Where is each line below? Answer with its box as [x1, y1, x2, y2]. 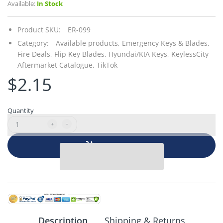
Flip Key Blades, [54, 49, 107, 59]
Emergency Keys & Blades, [122, 38, 210, 48]
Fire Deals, [17, 49, 52, 59]
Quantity [7, 106, 34, 115]
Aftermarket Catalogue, [17, 60, 95, 70]
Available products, [56, 38, 120, 48]
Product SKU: [17, 24, 61, 34]
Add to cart [98, 140, 137, 150]
